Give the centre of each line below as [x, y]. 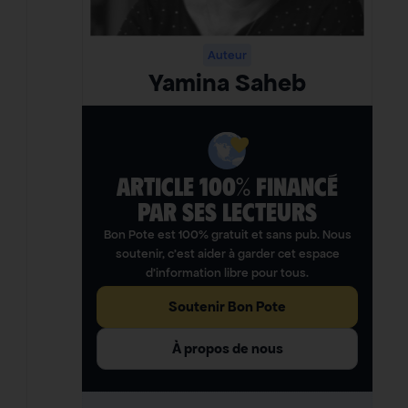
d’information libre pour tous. [228, 273]
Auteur [228, 56]
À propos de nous [227, 349]
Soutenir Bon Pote [228, 307]
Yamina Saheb [228, 83]
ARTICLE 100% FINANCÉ [228, 187]
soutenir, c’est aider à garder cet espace [227, 254]
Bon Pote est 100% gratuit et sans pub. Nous [227, 235]
